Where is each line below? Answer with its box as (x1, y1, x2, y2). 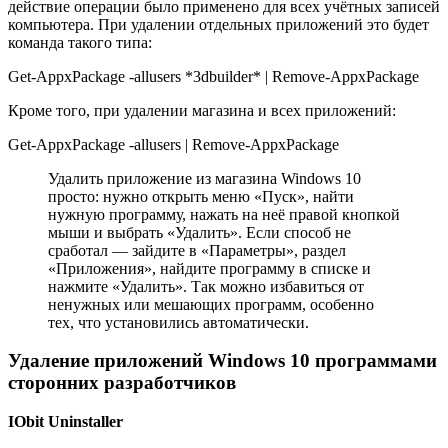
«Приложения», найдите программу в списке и (48, 259, 371, 277)
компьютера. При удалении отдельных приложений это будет (8, 15, 429, 33)
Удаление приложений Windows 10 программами (8, 350, 437, 372)
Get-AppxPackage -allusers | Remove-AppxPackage (8, 135, 339, 153)
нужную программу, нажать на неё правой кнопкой (48, 205, 400, 223)
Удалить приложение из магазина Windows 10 (48, 169, 361, 187)
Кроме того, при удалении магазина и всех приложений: (8, 101, 396, 119)
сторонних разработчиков (8, 372, 236, 394)
